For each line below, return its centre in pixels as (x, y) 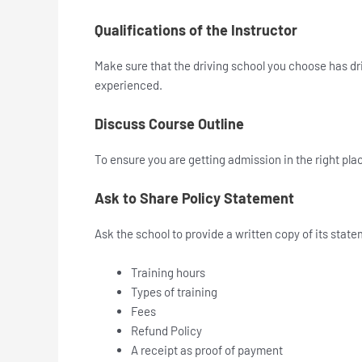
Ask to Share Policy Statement (196, 198)
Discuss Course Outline (169, 123)
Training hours (169, 272)
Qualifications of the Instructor (196, 29)
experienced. (128, 84)
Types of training (174, 291)
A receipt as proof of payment (207, 349)
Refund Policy (166, 330)
